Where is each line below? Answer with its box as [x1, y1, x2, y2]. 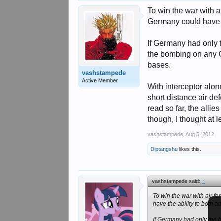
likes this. [178, 146, 202, 152]
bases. [147, 61, 171, 69]
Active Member [82, 77, 118, 83]
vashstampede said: [152, 178, 202, 184]
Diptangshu [150, 146, 178, 152]
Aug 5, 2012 [185, 131, 215, 137]
